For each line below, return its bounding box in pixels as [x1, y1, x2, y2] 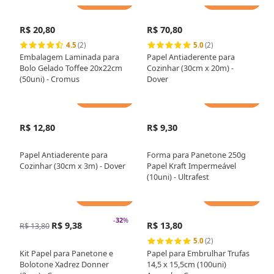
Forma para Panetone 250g [147, 149, 246, 161]
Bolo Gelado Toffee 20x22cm [19, 62, 122, 74]
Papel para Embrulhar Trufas [147, 247, 250, 259]
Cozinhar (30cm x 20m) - [147, 62, 234, 74]
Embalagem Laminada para [19, 51, 119, 63]
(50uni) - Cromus [19, 73, 80, 85]
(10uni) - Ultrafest [147, 171, 210, 183]
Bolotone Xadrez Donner [19, 258, 109, 270]
